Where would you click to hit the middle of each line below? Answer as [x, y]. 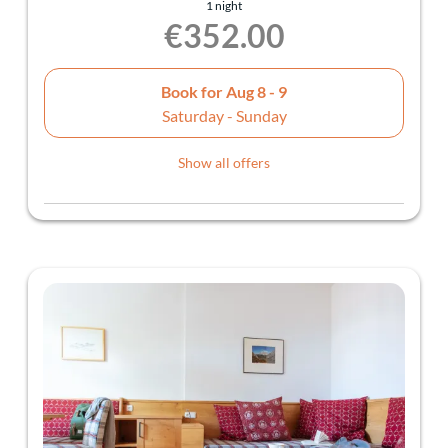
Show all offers [224, 163]
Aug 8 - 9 [256, 91]
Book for [193, 91]
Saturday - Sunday [224, 115]
